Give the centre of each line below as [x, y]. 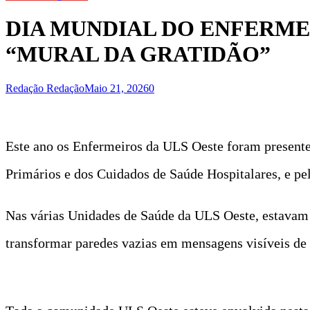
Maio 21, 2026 [117, 88]
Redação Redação [45, 88]
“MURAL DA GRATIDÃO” [138, 54]
